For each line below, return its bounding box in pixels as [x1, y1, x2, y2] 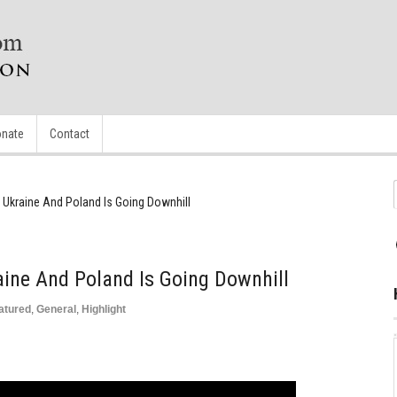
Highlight [82, 303, 126, 315]
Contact [50, 127, 90, 141]
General [36, 303, 76, 315]
